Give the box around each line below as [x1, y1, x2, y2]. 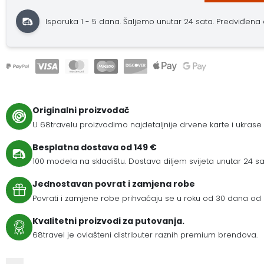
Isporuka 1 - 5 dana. [45, 15, 124, 27]
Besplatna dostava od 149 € [32, 141, 157, 153]
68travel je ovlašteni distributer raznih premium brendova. [32, 229, 258, 241]
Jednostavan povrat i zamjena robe [32, 178, 195, 190]
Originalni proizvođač [32, 104, 129, 117]
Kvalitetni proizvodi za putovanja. [32, 214, 184, 227]
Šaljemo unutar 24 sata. [123, 15, 217, 27]
